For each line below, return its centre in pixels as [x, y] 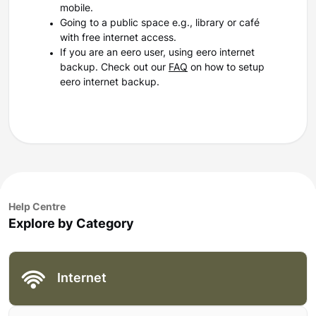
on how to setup [226, 68]
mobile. [77, 9]
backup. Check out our [114, 68]
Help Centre [37, 208]
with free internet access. [118, 38]
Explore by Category [71, 225]
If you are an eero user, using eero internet [157, 53]
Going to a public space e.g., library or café [160, 24]
